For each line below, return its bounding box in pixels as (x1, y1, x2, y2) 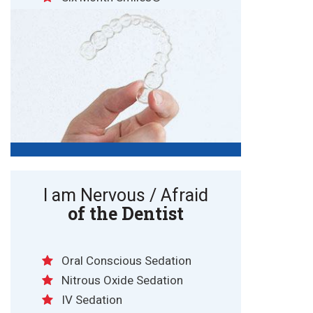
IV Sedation (61, 291, 122, 310)
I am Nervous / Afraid (43, 183, 208, 210)
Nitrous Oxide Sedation (61, 272, 183, 290)
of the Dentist (68, 202, 184, 226)
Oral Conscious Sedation (61, 252, 191, 270)
